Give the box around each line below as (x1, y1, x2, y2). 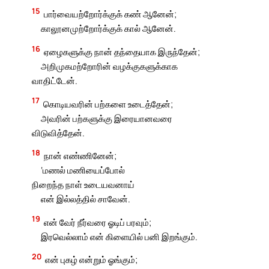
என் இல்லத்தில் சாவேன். (40, 193, 130, 205)
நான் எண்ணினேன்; (44, 150, 117, 162)
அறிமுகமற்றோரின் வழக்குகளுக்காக (40, 60, 178, 73)
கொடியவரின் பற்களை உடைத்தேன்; (43, 97, 174, 110)
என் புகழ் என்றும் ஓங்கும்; (45, 253, 138, 266)
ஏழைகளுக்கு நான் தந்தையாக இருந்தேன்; (44, 46, 201, 58)
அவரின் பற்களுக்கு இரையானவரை (40, 112, 172, 124)
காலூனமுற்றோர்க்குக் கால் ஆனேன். (40, 22, 176, 35)
